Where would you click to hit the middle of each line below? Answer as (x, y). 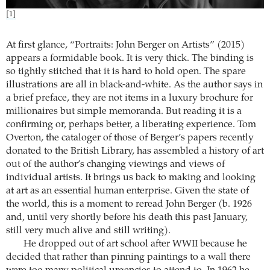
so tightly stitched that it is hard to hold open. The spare (126, 72)
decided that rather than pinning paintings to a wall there (128, 258)
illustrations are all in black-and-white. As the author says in (134, 85)
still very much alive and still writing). (88, 231)
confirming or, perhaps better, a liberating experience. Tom (131, 125)
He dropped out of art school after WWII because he (135, 244)
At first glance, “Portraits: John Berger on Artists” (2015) (125, 46)
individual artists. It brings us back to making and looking (131, 178)
